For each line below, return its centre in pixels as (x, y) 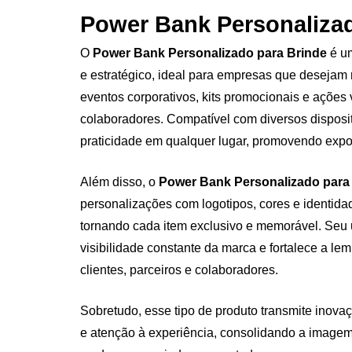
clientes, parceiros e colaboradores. (179, 269)
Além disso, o (119, 181)
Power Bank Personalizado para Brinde (210, 53)
